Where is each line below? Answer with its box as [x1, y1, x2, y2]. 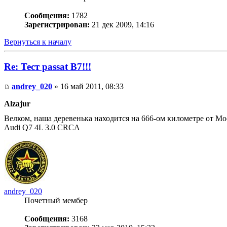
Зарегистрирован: [24, 20, 90, 29]
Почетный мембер [24, 196, 88, 205]
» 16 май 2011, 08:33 [52, 82, 124, 91]
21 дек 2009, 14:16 [90, 20, 154, 29]
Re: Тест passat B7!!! [4, 61, 91, 72]
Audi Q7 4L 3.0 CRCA [4, 123, 80, 132]
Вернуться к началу [4, 37, 71, 47]
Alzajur [4, 99, 30, 108]
